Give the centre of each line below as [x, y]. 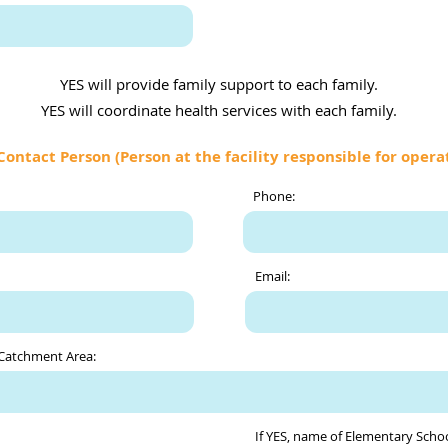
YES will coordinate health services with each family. [218, 110]
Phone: [274, 196]
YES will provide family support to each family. [218, 84]
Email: [272, 276]
